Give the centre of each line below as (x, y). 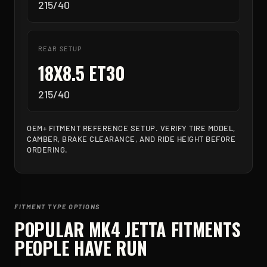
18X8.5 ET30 (82, 73)
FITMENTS (203, 229)
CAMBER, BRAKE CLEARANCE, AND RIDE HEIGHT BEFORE (131, 139)
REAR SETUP (60, 49)
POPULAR (52, 229)
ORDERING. (47, 150)
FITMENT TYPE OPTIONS (57, 207)
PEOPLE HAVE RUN (81, 248)
